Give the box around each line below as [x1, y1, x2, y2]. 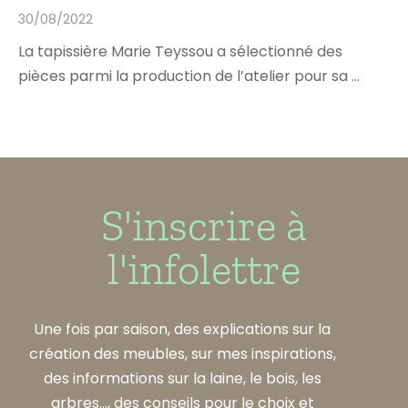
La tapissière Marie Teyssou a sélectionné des [18, 41, 342, 63]
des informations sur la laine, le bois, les [43, 368, 321, 390]
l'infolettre [107, 243, 301, 296]
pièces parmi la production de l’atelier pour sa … [18, 66, 360, 87]
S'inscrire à [101, 199, 307, 252]
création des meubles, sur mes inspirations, [28, 343, 336, 365]
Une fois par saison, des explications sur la [34, 319, 331, 341]
